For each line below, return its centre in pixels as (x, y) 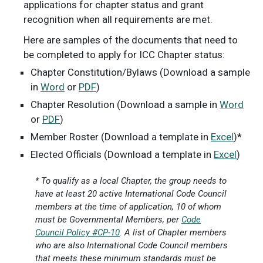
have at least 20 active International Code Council (131, 194)
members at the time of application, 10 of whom (128, 207)
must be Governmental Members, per (108, 220)
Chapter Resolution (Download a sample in (125, 105)
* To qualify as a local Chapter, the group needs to (131, 181)
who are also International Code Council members (131, 246)
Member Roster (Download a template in (121, 137)
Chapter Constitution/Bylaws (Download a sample (140, 73)
